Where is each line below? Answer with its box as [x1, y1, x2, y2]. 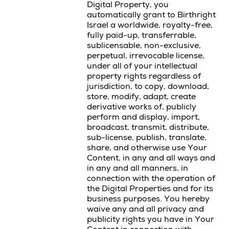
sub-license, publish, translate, [87, 132, 207, 143]
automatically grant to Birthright [87, 10, 216, 20]
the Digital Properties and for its [87, 184, 213, 194]
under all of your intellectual [87, 61, 197, 71]
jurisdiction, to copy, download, [87, 81, 209, 91]
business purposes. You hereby [87, 194, 210, 204]
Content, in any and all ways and [87, 153, 215, 163]
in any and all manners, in [87, 163, 188, 173]
